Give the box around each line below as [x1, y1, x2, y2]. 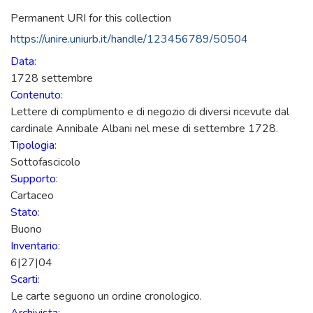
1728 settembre [10, 71, 93, 86]
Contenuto [10, 87, 61, 103]
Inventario [10, 238, 58, 254]
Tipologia [10, 138, 54, 153]
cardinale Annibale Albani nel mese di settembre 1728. [10, 121, 278, 136]
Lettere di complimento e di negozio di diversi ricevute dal [10, 104, 289, 119]
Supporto [10, 171, 56, 187]
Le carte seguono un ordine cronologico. [10, 289, 202, 304]
